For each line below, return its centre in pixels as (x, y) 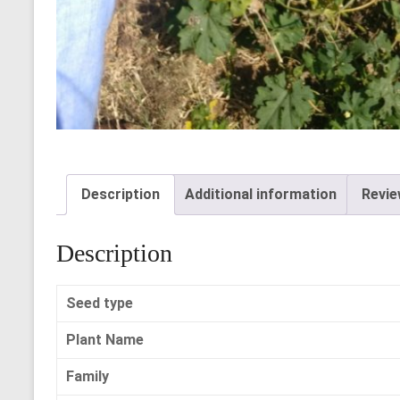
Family (87, 376)
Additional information (261, 194)
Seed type (100, 303)
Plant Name (105, 339)
